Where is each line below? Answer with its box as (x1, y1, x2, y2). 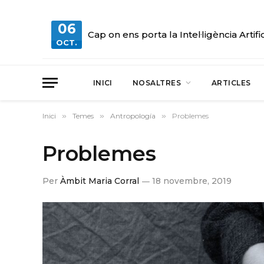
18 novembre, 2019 (152, 176, 232, 186)
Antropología (110, 111, 156, 120)
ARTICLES (211, 78, 251, 87)
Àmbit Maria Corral (60, 176, 139, 186)
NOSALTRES (132, 78, 181, 87)
